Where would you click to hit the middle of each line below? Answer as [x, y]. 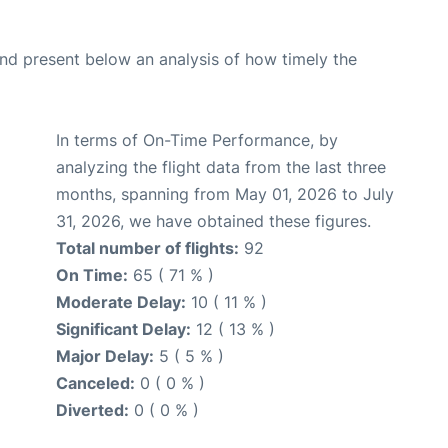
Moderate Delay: [121, 302]
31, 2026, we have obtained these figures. [213, 221]
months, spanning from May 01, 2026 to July [225, 194]
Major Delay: [105, 356]
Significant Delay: [123, 329]
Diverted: [92, 410]
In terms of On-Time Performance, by [197, 140]
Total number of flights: [147, 248]
